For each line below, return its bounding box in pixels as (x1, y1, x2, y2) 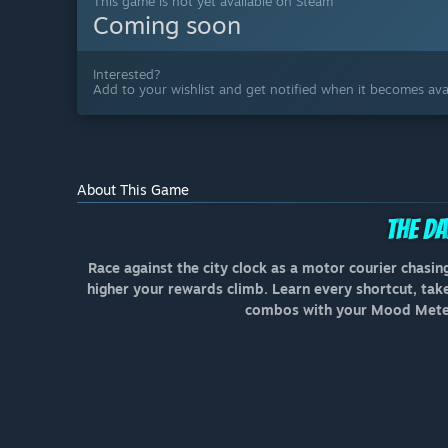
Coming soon (93, 9, 241, 40)
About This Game (77, 180, 189, 198)
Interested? (93, 65, 161, 82)
